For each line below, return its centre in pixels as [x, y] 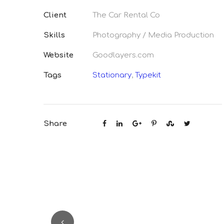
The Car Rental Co [126, 15]
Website [58, 55]
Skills [54, 35]
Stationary [112, 75]
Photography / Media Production [153, 35]
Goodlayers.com [123, 55]
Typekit [148, 75]
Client [55, 15]
